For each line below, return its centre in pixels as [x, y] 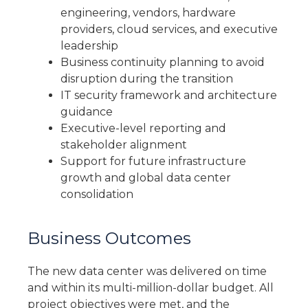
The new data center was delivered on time [147, 272]
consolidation [97, 195]
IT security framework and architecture [169, 96]
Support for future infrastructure [153, 162]
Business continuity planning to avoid [163, 63]
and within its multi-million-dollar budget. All [151, 288]
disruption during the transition [147, 79]
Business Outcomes [109, 239]
